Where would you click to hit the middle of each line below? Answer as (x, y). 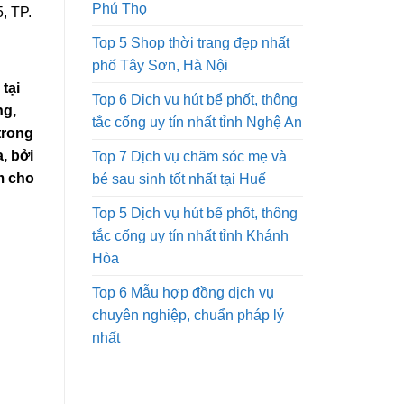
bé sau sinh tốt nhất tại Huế (179, 179)
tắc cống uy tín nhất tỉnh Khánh (190, 235)
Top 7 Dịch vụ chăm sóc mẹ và (189, 156)
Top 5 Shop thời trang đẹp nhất (191, 42)
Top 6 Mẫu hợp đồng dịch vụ (183, 292)
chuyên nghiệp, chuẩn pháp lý (188, 315)
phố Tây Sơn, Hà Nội (160, 65)
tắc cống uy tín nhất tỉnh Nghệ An (197, 122)
